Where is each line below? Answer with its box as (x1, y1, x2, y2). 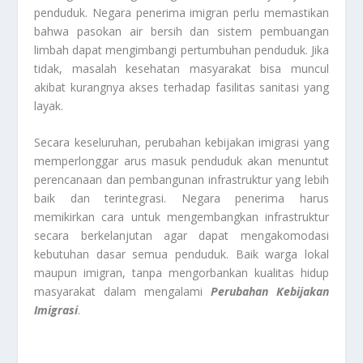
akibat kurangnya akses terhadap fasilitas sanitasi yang (34, 79, 329, 95)
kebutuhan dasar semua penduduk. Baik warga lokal (34, 246, 329, 262)
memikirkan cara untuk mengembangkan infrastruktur (34, 208, 329, 224)
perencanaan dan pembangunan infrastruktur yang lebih (34, 171, 329, 187)
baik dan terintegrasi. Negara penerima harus (34, 190, 329, 206)
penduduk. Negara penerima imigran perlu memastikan (34, 4, 329, 20)
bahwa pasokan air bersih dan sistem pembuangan (34, 23, 329, 39)
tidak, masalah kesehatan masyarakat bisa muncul (34, 60, 329, 76)
